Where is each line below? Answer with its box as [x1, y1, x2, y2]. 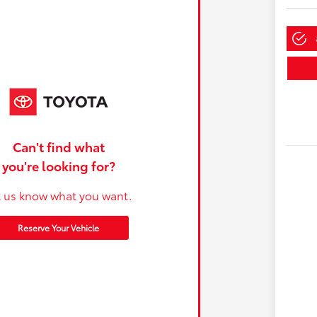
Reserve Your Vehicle [18, 221, 100, 234]
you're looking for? [1, 156, 115, 175]
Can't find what [12, 137, 105, 156]
